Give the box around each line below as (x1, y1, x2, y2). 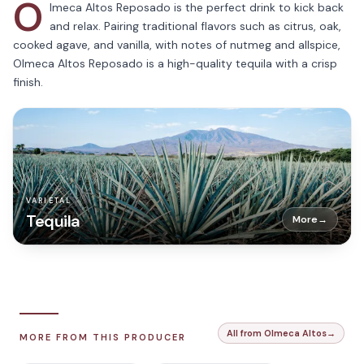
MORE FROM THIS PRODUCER (19, 331, 186, 343)
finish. (13, 75, 43, 89)
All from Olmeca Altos (227, 327, 327, 339)
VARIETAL (26, 196, 72, 206)
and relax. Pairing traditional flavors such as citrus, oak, (50, 19, 341, 33)
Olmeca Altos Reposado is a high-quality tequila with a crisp (13, 56, 337, 71)
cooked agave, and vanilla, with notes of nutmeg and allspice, (13, 37, 340, 52)
